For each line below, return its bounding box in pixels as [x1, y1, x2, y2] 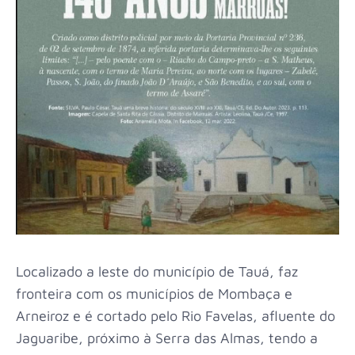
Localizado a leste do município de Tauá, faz [16, 263, 298, 281]
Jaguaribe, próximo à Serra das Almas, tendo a [16, 330, 318, 347]
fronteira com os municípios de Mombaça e [16, 285, 292, 303]
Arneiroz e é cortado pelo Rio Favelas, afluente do [16, 307, 335, 325]
